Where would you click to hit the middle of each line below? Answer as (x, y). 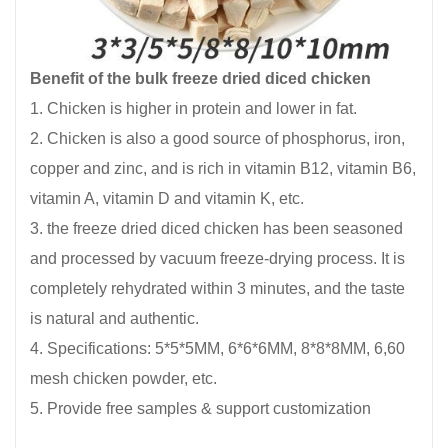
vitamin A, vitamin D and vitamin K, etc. (167, 198)
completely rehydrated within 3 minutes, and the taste (217, 288)
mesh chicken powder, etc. (123, 378)
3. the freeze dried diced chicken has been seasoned (216, 228)
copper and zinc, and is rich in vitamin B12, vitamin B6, (223, 168)
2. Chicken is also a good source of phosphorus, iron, (217, 138)
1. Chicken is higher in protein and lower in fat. (193, 108)
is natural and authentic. (114, 318)
